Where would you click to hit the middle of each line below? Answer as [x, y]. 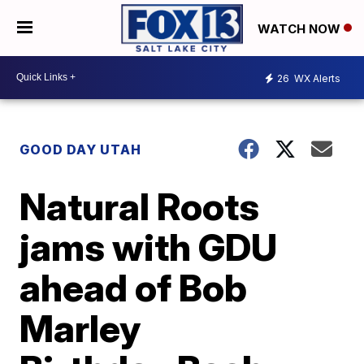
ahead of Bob [134, 287]
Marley [80, 328]
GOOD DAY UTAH [81, 149]
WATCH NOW [301, 28]
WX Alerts [316, 79]
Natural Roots [140, 206]
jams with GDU [149, 247]
